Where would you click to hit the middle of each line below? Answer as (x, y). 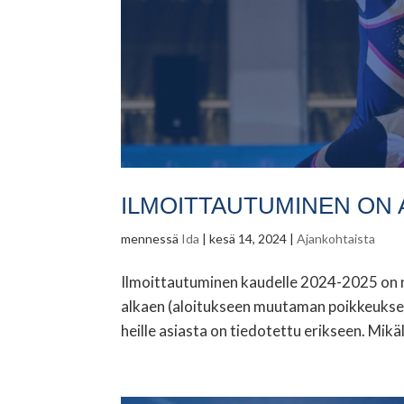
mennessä (151, 239)
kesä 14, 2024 (248, 239)
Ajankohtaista (336, 239)
